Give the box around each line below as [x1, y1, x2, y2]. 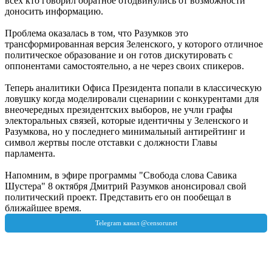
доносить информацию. [5, 5, 103, 16]
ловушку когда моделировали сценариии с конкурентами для [5, 93, 259, 104]
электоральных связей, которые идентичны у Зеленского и [5, 115, 248, 126]
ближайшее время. [5, 202, 81, 213]
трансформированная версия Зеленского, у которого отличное [5, 38, 263, 49]
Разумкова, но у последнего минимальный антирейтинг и [5, 126, 245, 137]
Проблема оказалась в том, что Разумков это [5, 27, 188, 38]
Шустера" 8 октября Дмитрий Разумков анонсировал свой [5, 180, 246, 191]
